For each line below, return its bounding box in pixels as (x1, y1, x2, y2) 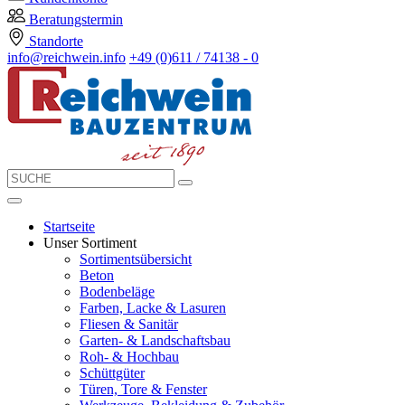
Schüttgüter (80, 365, 145, 381)
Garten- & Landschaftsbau (80, 333, 231, 349)
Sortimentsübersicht (80, 251, 192, 268)
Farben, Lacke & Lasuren (80, 300, 226, 316)
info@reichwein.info (7, 50, 126, 66)
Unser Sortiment (43, 235, 137, 251)
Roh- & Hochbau (80, 349, 179, 365)
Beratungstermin (29, 12, 123, 28)
